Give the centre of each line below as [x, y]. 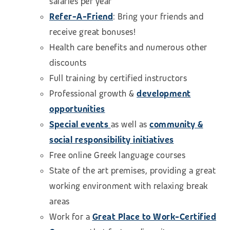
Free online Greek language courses [117, 156]
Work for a [71, 217]
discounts [68, 63]
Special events [80, 125]
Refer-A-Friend [81, 17]
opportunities [77, 109]
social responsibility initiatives [112, 140]
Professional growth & [93, 94]
